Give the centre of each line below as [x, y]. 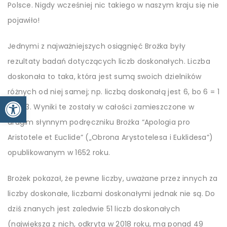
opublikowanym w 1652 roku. [59, 153]
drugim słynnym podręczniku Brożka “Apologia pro [99, 122]
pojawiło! [24, 21]
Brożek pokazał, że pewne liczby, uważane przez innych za [113, 179]
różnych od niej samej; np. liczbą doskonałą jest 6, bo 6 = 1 [113, 92]
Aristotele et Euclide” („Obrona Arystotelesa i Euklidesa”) [110, 138]
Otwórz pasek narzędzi [37, 101]
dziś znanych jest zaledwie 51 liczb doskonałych [94, 209]
